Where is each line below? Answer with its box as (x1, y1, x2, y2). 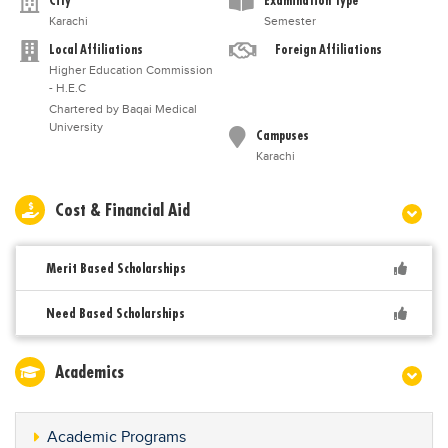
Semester (264, 14, 316, 28)
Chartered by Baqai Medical (49, 102, 197, 116)
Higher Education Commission (49, 63, 213, 77)
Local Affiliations (49, 41, 143, 57)
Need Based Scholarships (46, 304, 185, 322)
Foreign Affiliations (275, 41, 382, 57)
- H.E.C (49, 81, 86, 95)
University (49, 120, 103, 134)
